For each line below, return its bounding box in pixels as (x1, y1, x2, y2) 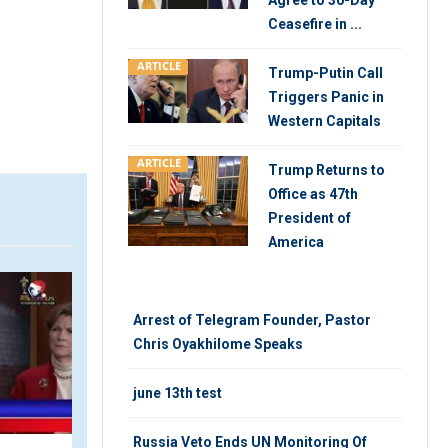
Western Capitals (268, 113, 381, 129)
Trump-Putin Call (268, 65, 383, 81)
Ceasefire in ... (268, 16, 362, 32)
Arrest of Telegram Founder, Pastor (133, 312, 371, 328)
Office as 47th (268, 186, 358, 202)
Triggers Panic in (268, 89, 384, 105)
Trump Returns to (268, 162, 385, 178)
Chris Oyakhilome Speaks (133, 336, 303, 352)
